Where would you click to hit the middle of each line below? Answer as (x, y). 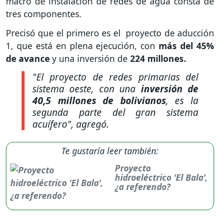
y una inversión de (91, 58)
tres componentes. (44, 14)
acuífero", (53, 124)
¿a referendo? (143, 186)
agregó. (91, 124)
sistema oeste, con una (84, 88)
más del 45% (187, 45)
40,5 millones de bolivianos (99, 100)
